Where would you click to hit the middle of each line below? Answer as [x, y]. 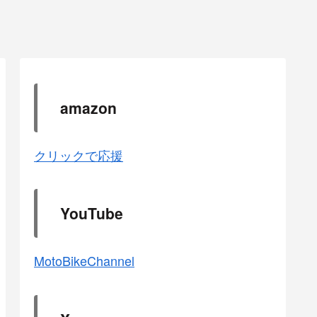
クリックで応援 [79, 155]
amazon [88, 107]
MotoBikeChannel [84, 261]
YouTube [92, 213]
